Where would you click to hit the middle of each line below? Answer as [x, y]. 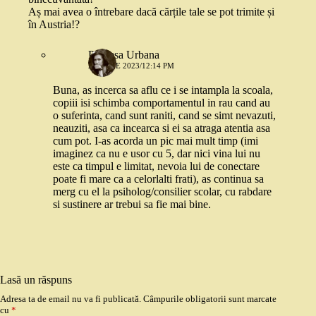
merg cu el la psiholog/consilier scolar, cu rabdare [162, 192]
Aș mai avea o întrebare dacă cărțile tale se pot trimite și [151, 12]
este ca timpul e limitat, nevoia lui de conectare [156, 166]
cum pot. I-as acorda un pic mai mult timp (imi [156, 141]
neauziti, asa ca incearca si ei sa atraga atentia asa [162, 128]
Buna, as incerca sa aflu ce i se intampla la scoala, [163, 90]
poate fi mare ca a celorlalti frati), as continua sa [158, 179]
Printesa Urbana [124, 55]
